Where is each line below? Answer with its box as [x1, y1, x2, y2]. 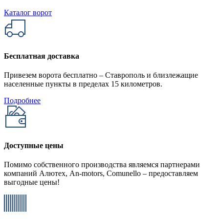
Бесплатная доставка [4, 52, 79, 61]
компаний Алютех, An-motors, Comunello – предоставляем [4, 169, 198, 177]
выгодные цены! [4, 177, 60, 186]
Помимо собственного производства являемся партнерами [4, 160, 200, 169]
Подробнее [4, 96, 41, 105]
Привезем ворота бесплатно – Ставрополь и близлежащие [4, 71, 198, 80]
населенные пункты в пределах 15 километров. [4, 80, 162, 88]
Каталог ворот [4, 8, 52, 17]
